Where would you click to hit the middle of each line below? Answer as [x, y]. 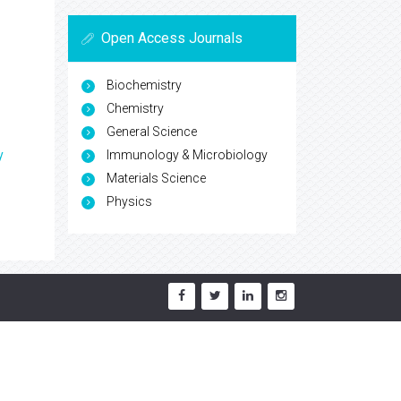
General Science [152, 131]
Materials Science [156, 178]
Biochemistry [144, 85]
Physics [129, 201]
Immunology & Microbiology [187, 154]
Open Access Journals [172, 38]
